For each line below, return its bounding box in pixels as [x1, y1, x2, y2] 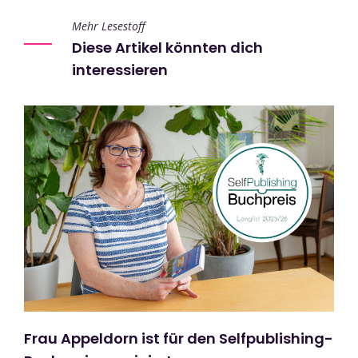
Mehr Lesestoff [72, 18, 145, 34]
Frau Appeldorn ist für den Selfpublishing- [24, 328, 333, 349]
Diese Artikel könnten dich [72, 38, 263, 58]
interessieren [72, 60, 168, 81]
